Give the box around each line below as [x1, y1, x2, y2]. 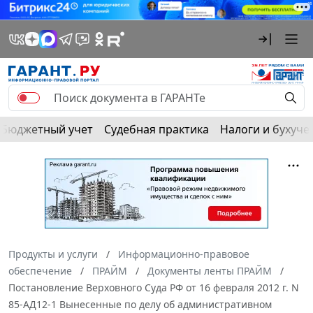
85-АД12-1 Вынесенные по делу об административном [8, 297, 272, 311]
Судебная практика [104, 121, 209, 137]
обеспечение [8, 263, 72, 277]
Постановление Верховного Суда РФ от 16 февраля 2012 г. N [8, 280, 299, 294]
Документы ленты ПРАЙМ [147, 263, 272, 277]
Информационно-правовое [118, 247, 249, 261]
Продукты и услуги [8, 247, 98, 261]
